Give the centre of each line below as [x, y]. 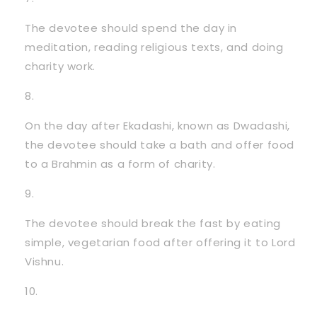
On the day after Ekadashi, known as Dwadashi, [158, 125]
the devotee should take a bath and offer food [160, 144]
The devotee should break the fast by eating [153, 223]
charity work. [60, 66]
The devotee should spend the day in [131, 28]
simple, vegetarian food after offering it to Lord [160, 242]
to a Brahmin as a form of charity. [120, 163]
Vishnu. [45, 261]
